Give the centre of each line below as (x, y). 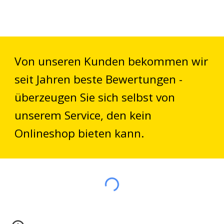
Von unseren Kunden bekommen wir (111, 61)
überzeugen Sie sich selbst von (95, 97)
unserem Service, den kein (83, 115)
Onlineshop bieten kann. (81, 133)
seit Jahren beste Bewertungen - (99, 79)
